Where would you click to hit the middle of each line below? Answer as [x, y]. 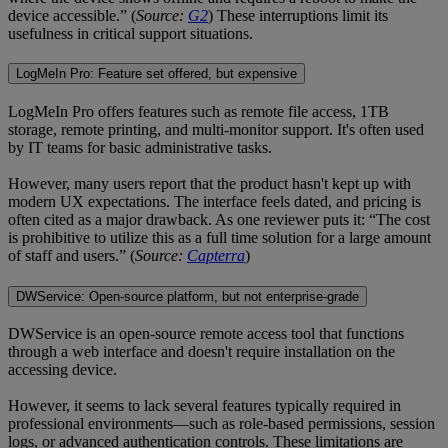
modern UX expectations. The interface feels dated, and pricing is [214, 201]
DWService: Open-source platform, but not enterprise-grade [187, 296]
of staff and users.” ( [71, 255]
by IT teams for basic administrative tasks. [140, 147]
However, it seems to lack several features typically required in [204, 406]
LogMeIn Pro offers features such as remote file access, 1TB [198, 111]
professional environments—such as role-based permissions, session [221, 424]
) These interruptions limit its [298, 15]
